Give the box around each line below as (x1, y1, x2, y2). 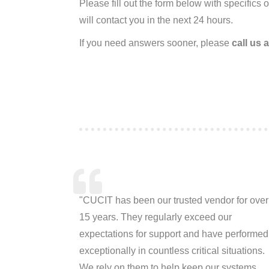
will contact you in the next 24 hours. (79, 15, 233, 25)
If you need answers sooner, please (79, 38, 232, 48)
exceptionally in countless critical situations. (79, 246, 265, 256)
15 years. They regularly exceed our (79, 212, 232, 222)
